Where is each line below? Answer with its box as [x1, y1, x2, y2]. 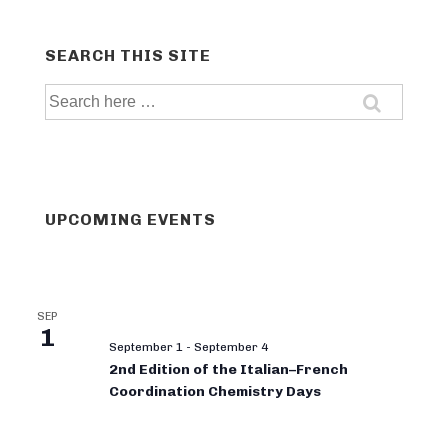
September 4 [194, 339, 268, 354]
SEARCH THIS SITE [45, 45, 211, 65]
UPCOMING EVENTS [45, 210, 216, 230]
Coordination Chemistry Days [109, 382, 321, 400]
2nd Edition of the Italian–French [109, 360, 348, 378]
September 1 [109, 339, 183, 354]
